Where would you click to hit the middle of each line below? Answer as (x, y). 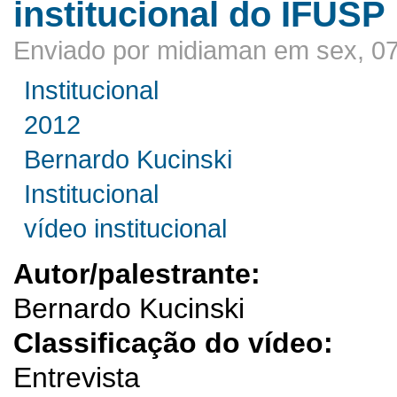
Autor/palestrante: (141, 273)
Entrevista (77, 377)
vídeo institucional (126, 228)
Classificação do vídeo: (177, 343)
